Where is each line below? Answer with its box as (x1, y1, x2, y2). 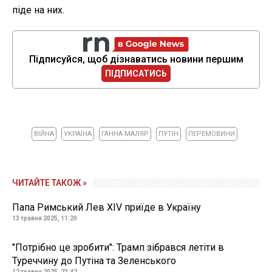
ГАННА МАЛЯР (101, 129, 149, 138)
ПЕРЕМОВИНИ (188, 129, 235, 138)
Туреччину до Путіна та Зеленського (12, 254, 176, 267)
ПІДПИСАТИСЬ (105, 68, 167, 78)
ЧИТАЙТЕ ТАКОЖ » (12, 177, 87, 188)
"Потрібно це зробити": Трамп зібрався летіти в (12, 241, 224, 253)
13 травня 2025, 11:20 (12, 214, 77, 222)
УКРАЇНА (64, 129, 92, 138)
